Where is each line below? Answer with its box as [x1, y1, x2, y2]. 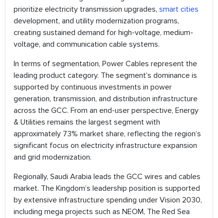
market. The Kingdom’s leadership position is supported [14, 183, 200, 194]
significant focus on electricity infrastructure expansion [14, 141, 197, 151]
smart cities [159, 4, 199, 15]
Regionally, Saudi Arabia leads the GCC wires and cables [14, 172, 200, 182]
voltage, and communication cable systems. [14, 39, 160, 50]
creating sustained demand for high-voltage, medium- [14, 28, 193, 38]
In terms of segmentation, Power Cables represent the [14, 59, 197, 69]
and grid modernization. [14, 152, 91, 163]
